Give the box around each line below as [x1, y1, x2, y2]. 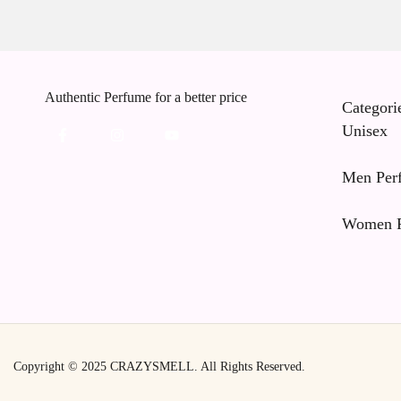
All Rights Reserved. [198, 359, 305, 373]
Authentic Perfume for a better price [45, 90, 247, 105]
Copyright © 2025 [13, 359, 110, 373]
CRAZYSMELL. [110, 359, 198, 373]
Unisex [341, 122, 388, 140]
